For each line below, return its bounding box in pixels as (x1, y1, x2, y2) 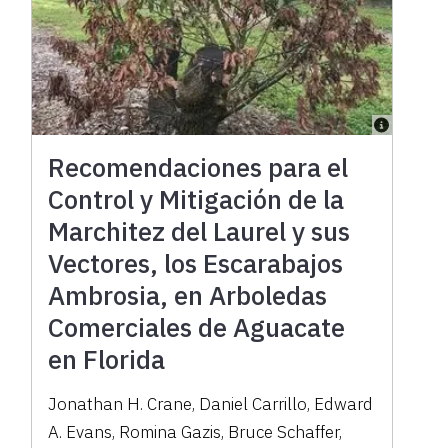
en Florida (48, 341, 166, 376)
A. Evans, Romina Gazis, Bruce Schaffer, (48, 420, 343, 443)
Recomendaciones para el (48, 149, 349, 184)
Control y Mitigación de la (48, 181, 345, 216)
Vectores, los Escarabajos (48, 245, 344, 280)
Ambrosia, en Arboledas (48, 277, 328, 312)
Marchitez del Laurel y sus (48, 213, 351, 248)
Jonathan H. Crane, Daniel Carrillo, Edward (48, 392, 374, 415)
